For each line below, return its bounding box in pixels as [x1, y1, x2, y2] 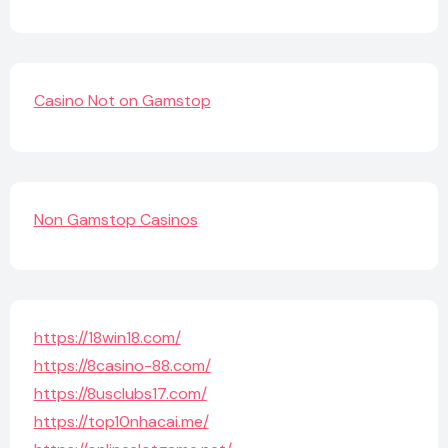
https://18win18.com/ [33, 327, 181, 349]
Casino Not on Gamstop [33, 89, 211, 111]
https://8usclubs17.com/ [33, 383, 207, 405]
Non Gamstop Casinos [33, 208, 198, 230]
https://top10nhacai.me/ [33, 411, 209, 433]
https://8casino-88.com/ [33, 355, 211, 377]
